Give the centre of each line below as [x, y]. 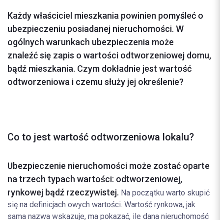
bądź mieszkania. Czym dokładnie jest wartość [99, 69]
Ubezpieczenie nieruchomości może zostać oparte [109, 166]
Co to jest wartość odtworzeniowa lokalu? [101, 137]
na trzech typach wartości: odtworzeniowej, [95, 179]
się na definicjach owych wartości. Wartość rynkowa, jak [101, 205]
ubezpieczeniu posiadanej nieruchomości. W [96, 29]
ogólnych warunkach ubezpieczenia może [91, 42]
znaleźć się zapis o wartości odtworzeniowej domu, [109, 55]
